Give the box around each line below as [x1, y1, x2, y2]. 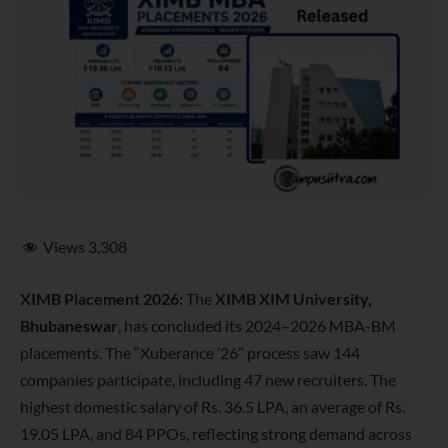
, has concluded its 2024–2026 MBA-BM [118, 315, 396, 335]
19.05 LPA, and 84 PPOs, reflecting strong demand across [20, 423, 412, 443]
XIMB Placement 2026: [20, 288, 183, 308]
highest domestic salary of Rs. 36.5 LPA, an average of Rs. [20, 396, 405, 416]
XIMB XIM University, [215, 288, 372, 308]
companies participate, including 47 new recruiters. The [20, 369, 396, 389]
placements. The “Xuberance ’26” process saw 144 [20, 342, 360, 362]
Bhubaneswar [20, 315, 118, 335]
